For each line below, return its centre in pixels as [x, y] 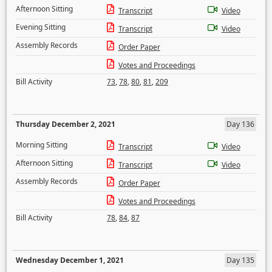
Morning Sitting [42, 145]
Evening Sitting [41, 27]
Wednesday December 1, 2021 [70, 260]
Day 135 [240, 260]
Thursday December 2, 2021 [66, 124]
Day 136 [240, 124]
